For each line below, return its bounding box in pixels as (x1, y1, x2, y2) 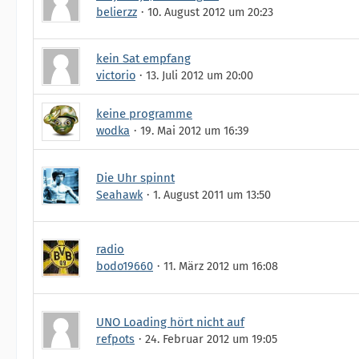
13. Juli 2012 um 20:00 (146, 68, 253, 83)
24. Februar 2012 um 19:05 (145, 331, 277, 346)
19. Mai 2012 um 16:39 (140, 123, 249, 138)
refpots (96, 331, 135, 346)
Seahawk (96, 187, 143, 202)
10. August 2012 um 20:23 (147, 4, 273, 19)
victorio (96, 68, 135, 83)
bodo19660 (96, 258, 153, 273)
